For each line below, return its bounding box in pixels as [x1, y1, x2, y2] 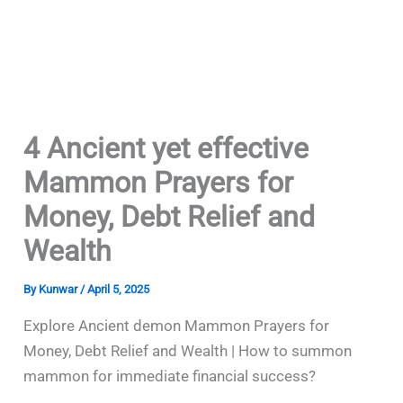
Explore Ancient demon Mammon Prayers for [23, 317, 330, 335]
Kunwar [39, 282, 81, 296]
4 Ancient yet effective [23, 131, 309, 166]
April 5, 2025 [87, 282, 150, 296]
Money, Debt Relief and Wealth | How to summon [23, 342, 353, 360]
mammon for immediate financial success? [23, 367, 317, 385]
